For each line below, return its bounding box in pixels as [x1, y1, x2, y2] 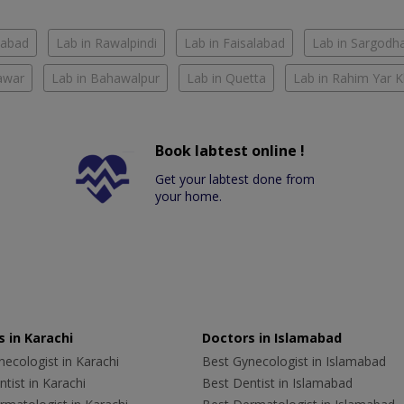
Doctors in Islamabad [202, 328, 342, 346]
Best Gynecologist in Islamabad [202, 352, 386, 370]
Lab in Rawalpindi [56, 33, 157, 51]
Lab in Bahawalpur [51, 69, 160, 87]
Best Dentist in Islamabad [202, 373, 353, 391]
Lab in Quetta [187, 69, 266, 87]
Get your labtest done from [155, 170, 316, 188]
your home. [155, 187, 223, 205]
